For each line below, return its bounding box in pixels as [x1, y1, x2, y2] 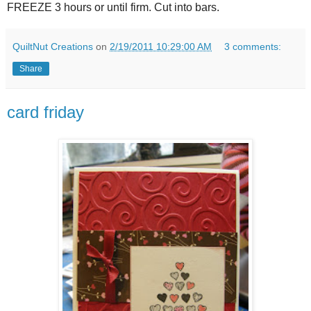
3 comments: [224, 41, 282, 53]
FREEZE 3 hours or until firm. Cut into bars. [7, 1, 219, 14]
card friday [7, 103, 84, 122]
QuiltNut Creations [12, 41, 93, 53]
